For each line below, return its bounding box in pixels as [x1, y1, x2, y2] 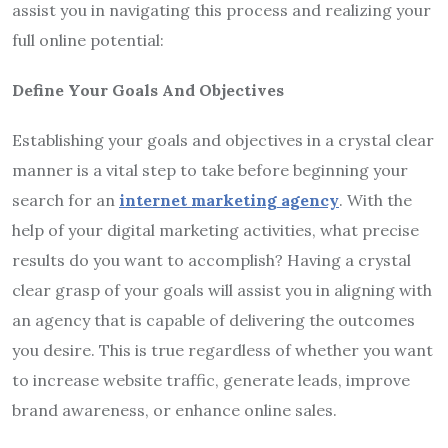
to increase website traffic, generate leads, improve [12, 369, 410, 390]
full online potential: [12, 29, 164, 50]
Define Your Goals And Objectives [12, 79, 284, 100]
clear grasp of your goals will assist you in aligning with [12, 279, 432, 300]
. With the [339, 189, 412, 210]
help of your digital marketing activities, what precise [12, 219, 419, 240]
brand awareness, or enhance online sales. [12, 399, 337, 420]
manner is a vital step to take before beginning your [12, 159, 408, 180]
